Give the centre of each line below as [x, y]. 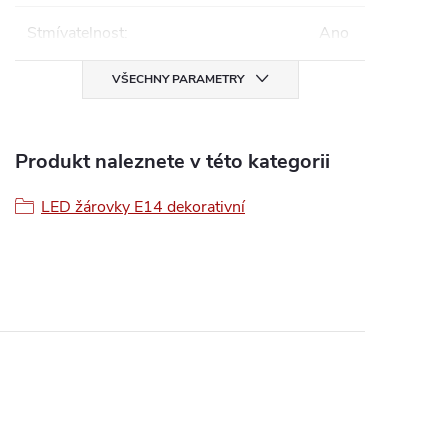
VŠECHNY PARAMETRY [177, 79]
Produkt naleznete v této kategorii [172, 161]
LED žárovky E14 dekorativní [143, 207]
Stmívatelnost [75, 33]
